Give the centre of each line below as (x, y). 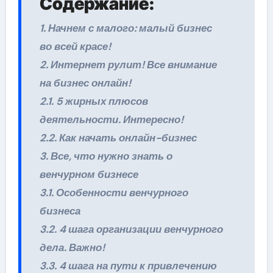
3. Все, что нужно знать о (106, 156)
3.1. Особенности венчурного (114, 192)
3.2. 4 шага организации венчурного (131, 229)
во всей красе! (75, 46)
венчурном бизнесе (89, 174)
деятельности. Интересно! (111, 119)
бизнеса (60, 211)
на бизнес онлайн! (85, 83)
